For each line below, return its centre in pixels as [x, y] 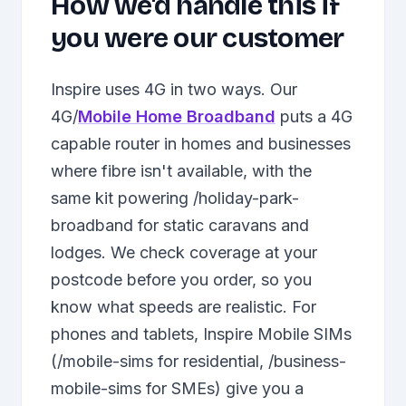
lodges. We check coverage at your [184, 252]
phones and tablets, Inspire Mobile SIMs [201, 334]
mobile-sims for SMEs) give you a [177, 388]
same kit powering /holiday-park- [175, 198]
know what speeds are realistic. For [184, 307]
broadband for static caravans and [180, 225]
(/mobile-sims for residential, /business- [198, 361]
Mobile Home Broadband [177, 116]
